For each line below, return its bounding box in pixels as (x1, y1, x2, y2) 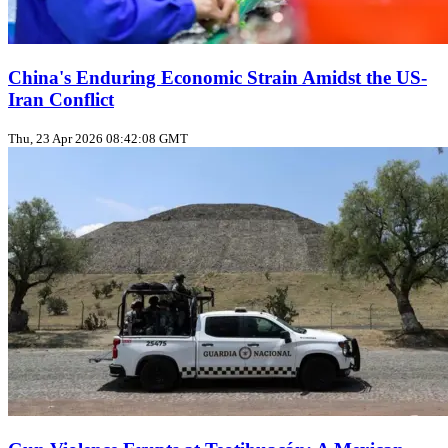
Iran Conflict (8, 88, 114, 110)
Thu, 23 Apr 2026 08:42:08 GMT (8, 131, 188, 147)
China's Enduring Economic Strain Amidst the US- (8, 66, 427, 88)
